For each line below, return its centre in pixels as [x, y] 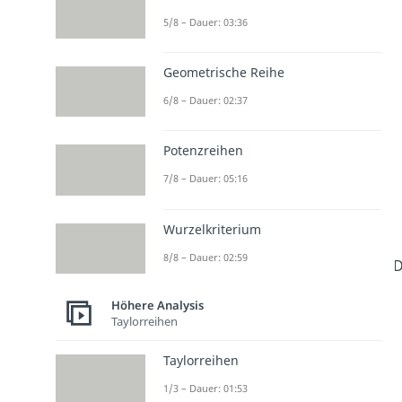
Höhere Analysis [157, 306]
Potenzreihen [203, 151]
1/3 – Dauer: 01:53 [205, 388]
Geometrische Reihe [223, 73]
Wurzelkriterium [212, 229]
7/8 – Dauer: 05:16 [205, 179]
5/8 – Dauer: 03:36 [205, 22]
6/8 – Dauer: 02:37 [205, 100]
